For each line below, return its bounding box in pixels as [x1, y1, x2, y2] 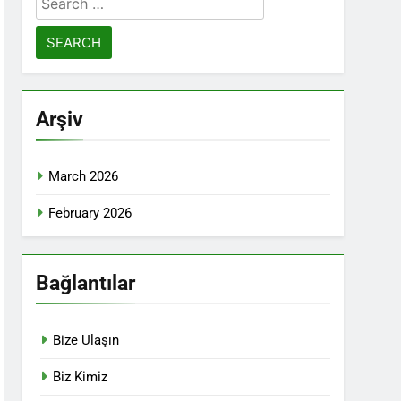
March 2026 [48, 168, 119, 184]
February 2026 [48, 205, 132, 221]
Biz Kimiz [53, 369, 108, 385]
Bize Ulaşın [53, 332, 120, 348]
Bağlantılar [36, 270, 136, 295]
